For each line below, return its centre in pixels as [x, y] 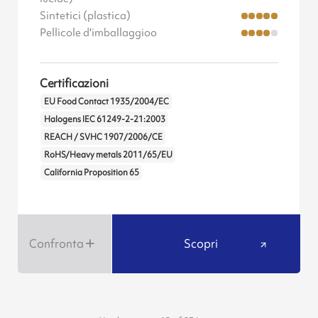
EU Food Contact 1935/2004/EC [106, 102]
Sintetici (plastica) [85, 15]
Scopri [201, 244]
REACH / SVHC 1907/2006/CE [103, 137]
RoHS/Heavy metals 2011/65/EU [108, 155]
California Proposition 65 [91, 173]
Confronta [56, 244]
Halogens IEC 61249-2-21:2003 [104, 120]
